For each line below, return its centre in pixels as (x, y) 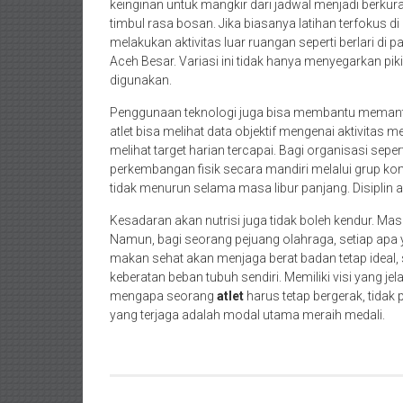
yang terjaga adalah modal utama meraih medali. (247, 315)
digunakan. (141, 80)
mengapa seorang (163, 296)
